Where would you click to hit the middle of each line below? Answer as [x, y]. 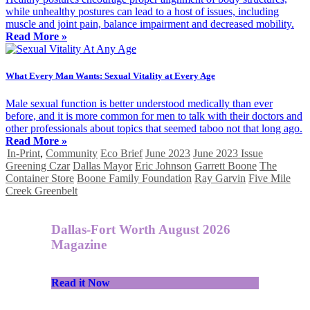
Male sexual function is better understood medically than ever [139, 103]
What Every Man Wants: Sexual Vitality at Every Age [110, 76]
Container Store [40, 178]
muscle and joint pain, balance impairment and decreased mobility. [150, 24]
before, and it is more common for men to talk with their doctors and [154, 116]
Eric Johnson [163, 165]
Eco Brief [121, 153]
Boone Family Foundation [134, 178]
